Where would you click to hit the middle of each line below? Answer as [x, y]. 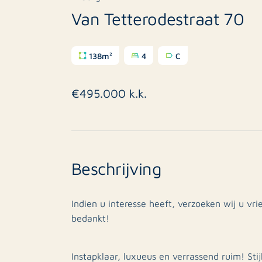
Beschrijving [117, 168]
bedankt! [90, 218]
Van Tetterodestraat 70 [158, 18]
